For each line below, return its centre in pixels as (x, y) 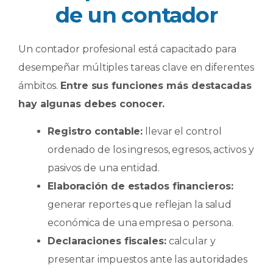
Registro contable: (95, 131)
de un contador (136, 15)
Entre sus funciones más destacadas (156, 85)
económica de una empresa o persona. (140, 222)
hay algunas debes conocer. (93, 104)
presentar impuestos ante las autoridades (147, 259)
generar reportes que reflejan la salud (140, 204)
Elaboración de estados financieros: (140, 186)
